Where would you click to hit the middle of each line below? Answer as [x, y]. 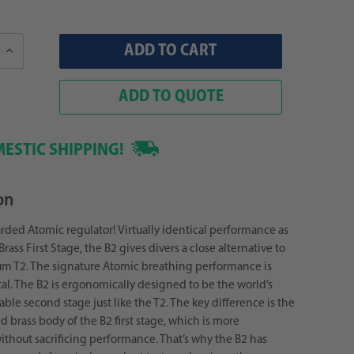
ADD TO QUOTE [171, 96]
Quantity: [26, 61]
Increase [23, 50]
